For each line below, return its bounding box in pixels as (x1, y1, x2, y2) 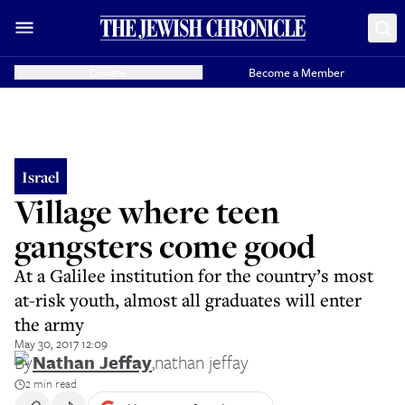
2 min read (25, 374, 77, 392)
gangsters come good (14, 223, 316, 268)
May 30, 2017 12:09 (14, 334, 108, 353)
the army (14, 312, 84, 336)
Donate (89, 63, 127, 81)
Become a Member (249, 63, 345, 81)
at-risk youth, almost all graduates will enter (14, 287, 362, 312)
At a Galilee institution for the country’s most (14, 263, 373, 287)
